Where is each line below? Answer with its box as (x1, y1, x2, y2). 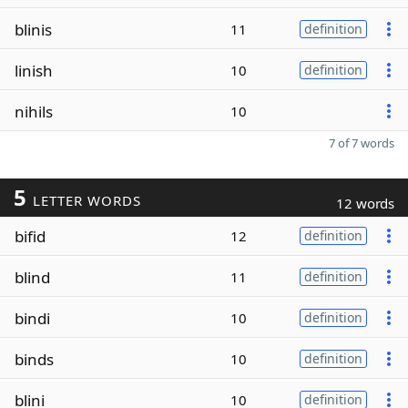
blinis (15, 18, 52, 40)
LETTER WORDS (27, 191, 141, 209)
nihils (15, 100, 53, 122)
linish (15, 59, 53, 81)
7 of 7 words (329, 135, 394, 151)
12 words (336, 194, 394, 212)
